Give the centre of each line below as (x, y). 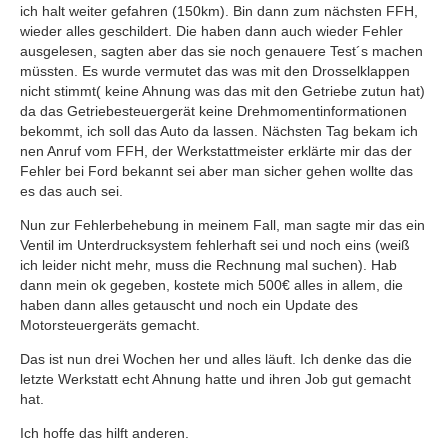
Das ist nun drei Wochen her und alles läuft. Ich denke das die (216, 359)
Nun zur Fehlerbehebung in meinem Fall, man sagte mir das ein (222, 225)
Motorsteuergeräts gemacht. (110, 325)
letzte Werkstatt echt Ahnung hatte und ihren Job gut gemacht (215, 379)
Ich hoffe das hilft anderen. (104, 433)
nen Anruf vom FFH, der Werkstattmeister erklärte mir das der (216, 151)
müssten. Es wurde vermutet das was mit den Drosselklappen (215, 71)
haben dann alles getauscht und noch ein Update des (189, 305)
